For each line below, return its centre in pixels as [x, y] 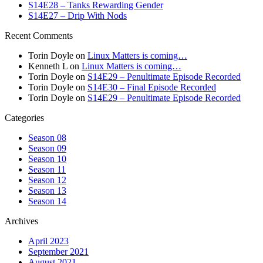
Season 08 [47, 138]
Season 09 [47, 149]
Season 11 [47, 170]
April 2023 [48, 241]
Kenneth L [48, 66]
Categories [24, 118]
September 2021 [58, 252]
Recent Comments [39, 36]
